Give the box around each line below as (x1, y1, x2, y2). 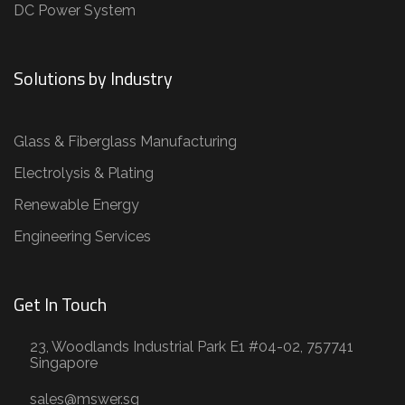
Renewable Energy (14, 195, 139, 213)
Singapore (30, 353, 98, 372)
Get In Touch (14, 289, 107, 318)
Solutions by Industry (14, 63, 173, 92)
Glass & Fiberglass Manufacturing (14, 132, 237, 150)
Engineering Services (14, 227, 151, 245)
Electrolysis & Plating (14, 164, 154, 182)
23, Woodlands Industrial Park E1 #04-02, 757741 (30, 337, 353, 355)
